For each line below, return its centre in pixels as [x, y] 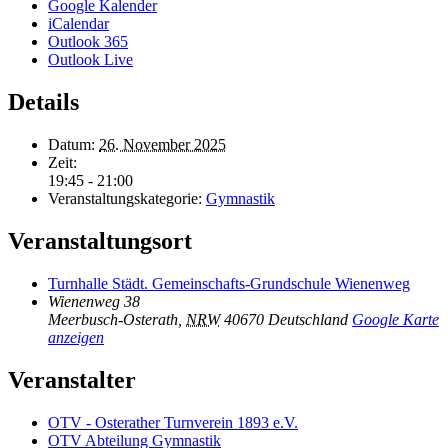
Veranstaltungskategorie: [125, 199]
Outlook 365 [88, 42]
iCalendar [78, 24]
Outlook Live [90, 60]
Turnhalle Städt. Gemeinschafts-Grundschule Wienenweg [229, 283]
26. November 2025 [162, 145]
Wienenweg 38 [94, 301]
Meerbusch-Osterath [113, 319]
